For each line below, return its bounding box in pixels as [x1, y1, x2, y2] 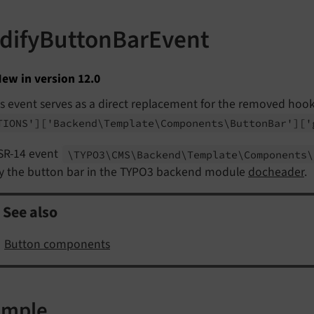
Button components [4, 235, 110, 254]
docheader [248, 163, 304, 182]
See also [3, 201, 57, 224]
